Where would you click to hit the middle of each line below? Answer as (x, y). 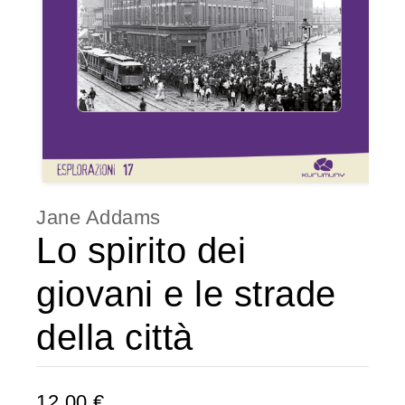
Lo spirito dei (141, 250)
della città (115, 337)
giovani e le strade (186, 293)
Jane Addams (99, 217)
